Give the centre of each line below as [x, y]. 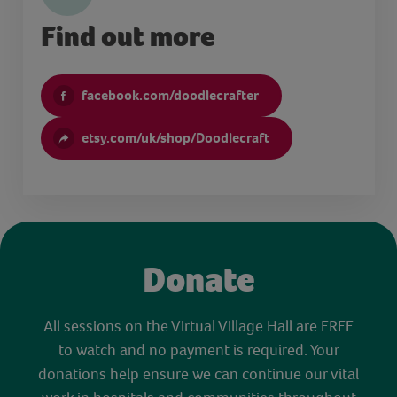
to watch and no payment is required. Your [198, 349]
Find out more [127, 36]
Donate [198, 279]
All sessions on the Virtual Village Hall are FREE [198, 325]
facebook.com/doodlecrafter [170, 95]
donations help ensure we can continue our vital [198, 373]
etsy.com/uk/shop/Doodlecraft [175, 137]
